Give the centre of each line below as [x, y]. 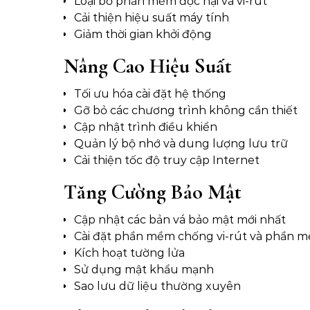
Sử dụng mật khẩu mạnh [144, 270]
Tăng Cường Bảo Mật [153, 192]
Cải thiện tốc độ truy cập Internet [167, 161]
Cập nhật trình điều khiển [146, 127]
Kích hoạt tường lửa [129, 253]
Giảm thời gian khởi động [143, 35]
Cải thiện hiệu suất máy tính [152, 18]
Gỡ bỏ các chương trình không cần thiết [186, 111]
